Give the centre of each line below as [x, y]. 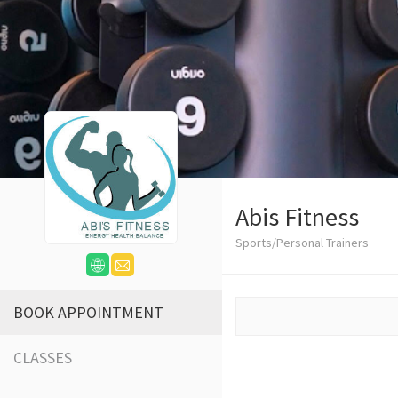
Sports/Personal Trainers [302, 243]
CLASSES [43, 358]
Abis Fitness [297, 217]
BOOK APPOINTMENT [88, 312]
